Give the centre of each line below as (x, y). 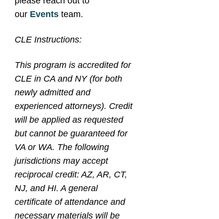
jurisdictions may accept (61, 161)
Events (44, 14)
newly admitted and (53, 92)
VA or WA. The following (62, 147)
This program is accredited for (73, 65)
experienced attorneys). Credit (74, 106)
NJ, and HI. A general (56, 188)
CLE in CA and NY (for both (68, 79)
